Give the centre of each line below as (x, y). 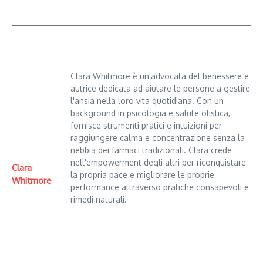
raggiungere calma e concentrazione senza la (158, 137)
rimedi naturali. (99, 199)
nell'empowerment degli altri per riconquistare (158, 162)
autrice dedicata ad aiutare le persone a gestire (160, 88)
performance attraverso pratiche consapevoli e (160, 187)
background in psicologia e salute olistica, (150, 113)
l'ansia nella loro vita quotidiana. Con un (147, 100)
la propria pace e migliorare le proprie (142, 174)
